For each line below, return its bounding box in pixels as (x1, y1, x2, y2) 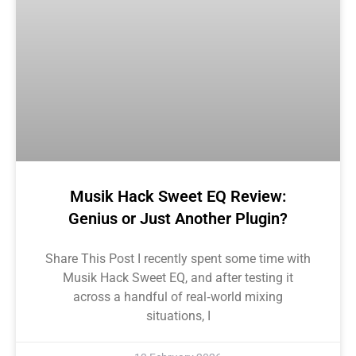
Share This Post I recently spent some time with (45, 250, 311, 266)
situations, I (145, 308, 211, 323)
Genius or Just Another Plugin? (68, 208, 288, 228)
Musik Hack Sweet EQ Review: (70, 186, 286, 206)
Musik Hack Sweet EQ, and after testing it (63, 269, 293, 285)
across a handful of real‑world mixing (73, 288, 283, 304)
